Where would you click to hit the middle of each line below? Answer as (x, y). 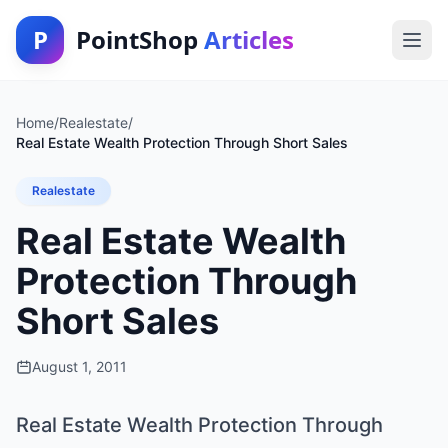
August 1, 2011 (79, 366)
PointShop (140, 39)
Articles (249, 39)
